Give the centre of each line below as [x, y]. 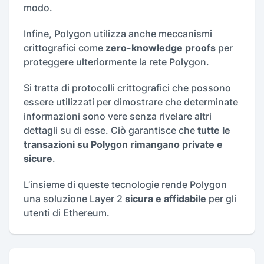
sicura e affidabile [166, 199]
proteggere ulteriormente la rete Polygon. [116, 62]
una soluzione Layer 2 [74, 199]
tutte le [214, 131]
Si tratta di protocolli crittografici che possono [127, 88]
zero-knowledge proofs [161, 48]
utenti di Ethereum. [67, 213]
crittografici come [65, 48]
